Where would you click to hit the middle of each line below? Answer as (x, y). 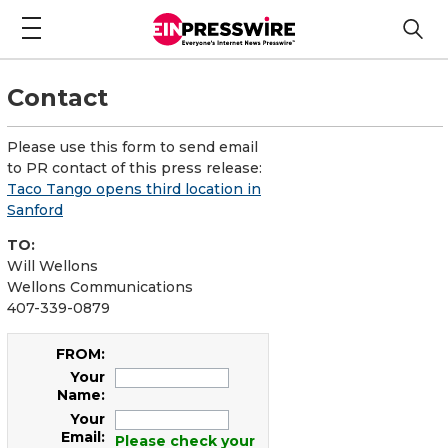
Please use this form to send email (132, 146)
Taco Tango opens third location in (134, 188)
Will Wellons (52, 265)
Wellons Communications (100, 286)
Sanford (35, 209)
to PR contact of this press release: (134, 167)
